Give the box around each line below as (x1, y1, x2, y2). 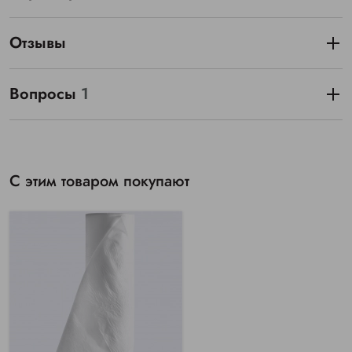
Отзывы (9, 31, 66, 55)
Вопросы (9, 82, 81, 106)
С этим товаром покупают (9, 170, 189, 193)
